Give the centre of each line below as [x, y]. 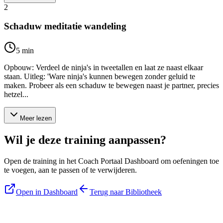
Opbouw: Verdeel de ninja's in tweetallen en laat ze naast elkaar [104, 68]
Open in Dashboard [47, 192]
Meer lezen [36, 118]
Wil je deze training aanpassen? [85, 140]
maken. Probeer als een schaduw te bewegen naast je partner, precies [111, 86]
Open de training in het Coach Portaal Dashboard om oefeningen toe [111, 161]
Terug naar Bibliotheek [126, 192]
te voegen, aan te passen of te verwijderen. [70, 170]
